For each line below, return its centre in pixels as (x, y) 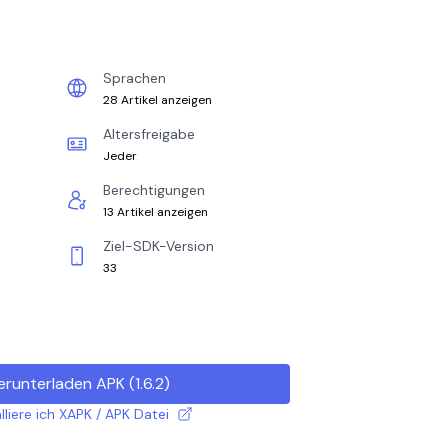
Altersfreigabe (149, 134)
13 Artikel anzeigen (155, 212)
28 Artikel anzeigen (157, 100)
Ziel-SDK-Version (158, 246)
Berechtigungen (154, 190)
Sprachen (134, 78)
